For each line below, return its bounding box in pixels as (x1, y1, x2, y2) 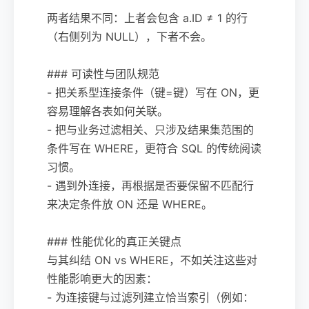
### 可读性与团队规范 (47, 66, 159, 81)
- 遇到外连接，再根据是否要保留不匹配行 (47, 178, 254, 192)
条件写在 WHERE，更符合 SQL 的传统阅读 (47, 141, 261, 155)
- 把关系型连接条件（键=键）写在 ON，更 (47, 85, 259, 99)
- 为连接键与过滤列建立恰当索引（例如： (47, 290, 254, 304)
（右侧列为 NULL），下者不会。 (47, 29, 212, 43)
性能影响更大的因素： (47, 271, 157, 286)
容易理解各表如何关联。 (47, 103, 168, 118)
